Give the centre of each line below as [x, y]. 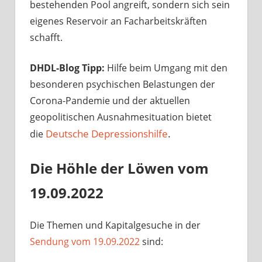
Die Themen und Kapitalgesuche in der [115, 225]
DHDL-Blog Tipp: [67, 68]
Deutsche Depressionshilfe [107, 134]
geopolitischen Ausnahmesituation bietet [121, 117]
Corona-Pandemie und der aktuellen [110, 101]
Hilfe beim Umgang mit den [166, 68]
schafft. [46, 38]
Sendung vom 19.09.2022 [85, 241]
